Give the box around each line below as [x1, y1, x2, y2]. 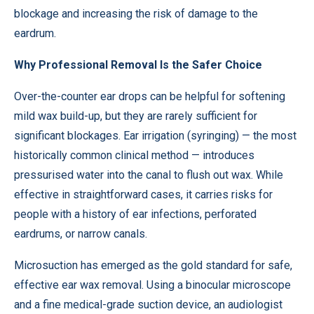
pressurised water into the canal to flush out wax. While [14, 168, 283, 182]
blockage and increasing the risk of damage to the [14, 7, 258, 20]
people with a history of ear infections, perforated [14, 207, 257, 221]
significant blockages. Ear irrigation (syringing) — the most [14, 129, 296, 142]
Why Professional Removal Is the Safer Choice [14, 58, 262, 71]
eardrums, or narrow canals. [14, 227, 147, 240]
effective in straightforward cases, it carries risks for [14, 188, 273, 201]
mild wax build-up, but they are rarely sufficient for [14, 109, 257, 123]
